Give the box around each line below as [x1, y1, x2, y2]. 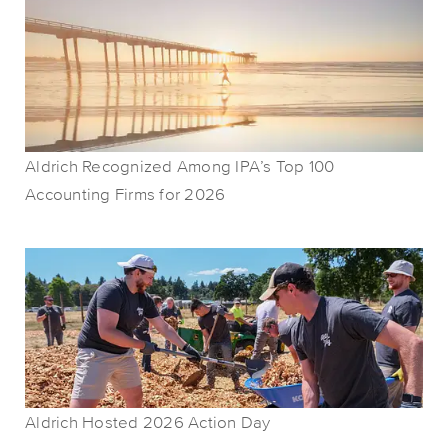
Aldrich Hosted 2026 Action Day [25, 412, 271, 431]
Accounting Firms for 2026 [25, 184, 226, 203]
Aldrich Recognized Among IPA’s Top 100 [25, 156, 335, 175]
